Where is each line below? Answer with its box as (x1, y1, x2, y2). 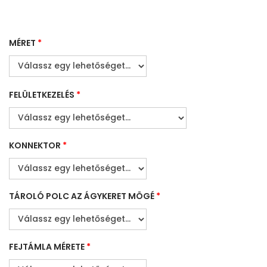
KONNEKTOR (9, 139, 61, 151)
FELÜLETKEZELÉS (9, 88, 74, 101)
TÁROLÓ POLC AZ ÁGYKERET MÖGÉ (9, 190, 154, 202)
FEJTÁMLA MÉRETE (9, 240, 85, 253)
